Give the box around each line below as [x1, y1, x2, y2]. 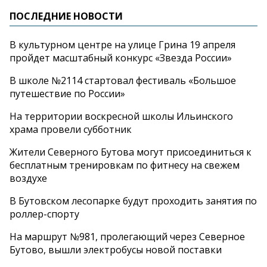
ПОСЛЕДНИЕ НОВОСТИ [10, 9, 123, 23]
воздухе [10, 171, 47, 185]
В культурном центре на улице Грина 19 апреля [10, 38, 235, 51]
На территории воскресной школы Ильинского [10, 109, 233, 123]
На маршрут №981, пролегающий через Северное [10, 229, 245, 243]
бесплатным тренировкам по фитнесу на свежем [10, 158, 240, 172]
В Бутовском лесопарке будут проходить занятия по [10, 194, 257, 207]
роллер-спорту [10, 207, 79, 221]
